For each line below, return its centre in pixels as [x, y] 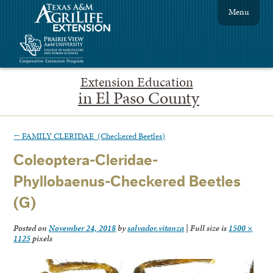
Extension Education [136, 82]
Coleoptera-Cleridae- [86, 161]
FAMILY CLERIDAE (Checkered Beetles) [93, 136]
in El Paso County [139, 97]
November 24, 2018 [83, 228]
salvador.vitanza [156, 228]
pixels [42, 239]
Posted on [31, 228]
